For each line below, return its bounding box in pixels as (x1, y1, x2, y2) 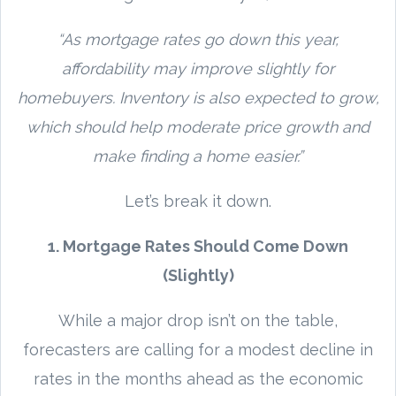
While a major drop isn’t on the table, (58, 310, 338, 330)
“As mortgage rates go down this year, (57, 29, 339, 49)
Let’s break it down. (125, 191, 271, 210)
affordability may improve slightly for (62, 58, 334, 78)
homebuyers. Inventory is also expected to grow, (17, 88, 379, 107)
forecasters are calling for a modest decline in (23, 339, 373, 359)
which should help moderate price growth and (27, 117, 369, 136)
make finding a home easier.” (93, 146, 303, 165)
